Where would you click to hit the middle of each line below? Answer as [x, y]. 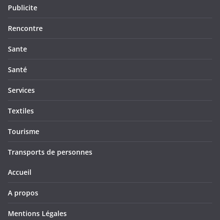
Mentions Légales [37, 214]
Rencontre [25, 28]
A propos [23, 193]
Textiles [21, 111]
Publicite [23, 8]
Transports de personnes [50, 152]
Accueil [20, 172]
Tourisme [24, 132]
